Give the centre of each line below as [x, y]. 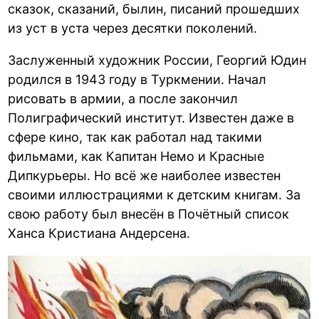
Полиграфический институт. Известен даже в [151, 117]
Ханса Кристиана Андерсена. [99, 233]
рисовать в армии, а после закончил [123, 98]
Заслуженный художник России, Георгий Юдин [157, 60]
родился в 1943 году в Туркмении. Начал [137, 79]
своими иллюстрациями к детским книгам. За [155, 194]
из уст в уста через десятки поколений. [133, 28]
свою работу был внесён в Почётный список [149, 214]
